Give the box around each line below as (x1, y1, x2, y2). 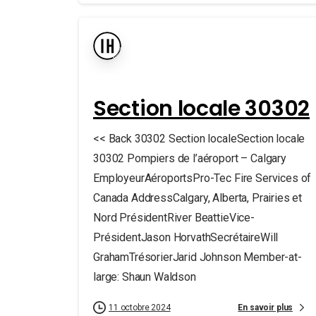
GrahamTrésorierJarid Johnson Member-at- (93, 250, 302, 264)
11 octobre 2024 (109, 303, 171, 312)
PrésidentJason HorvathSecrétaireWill (93, 231, 279, 244)
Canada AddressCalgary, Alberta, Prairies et (93, 191, 303, 205)
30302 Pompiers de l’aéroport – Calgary (93, 152, 286, 165)
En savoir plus (238, 302, 293, 312)
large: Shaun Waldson (93, 270, 196, 284)
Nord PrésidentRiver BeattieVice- (93, 211, 255, 224)
